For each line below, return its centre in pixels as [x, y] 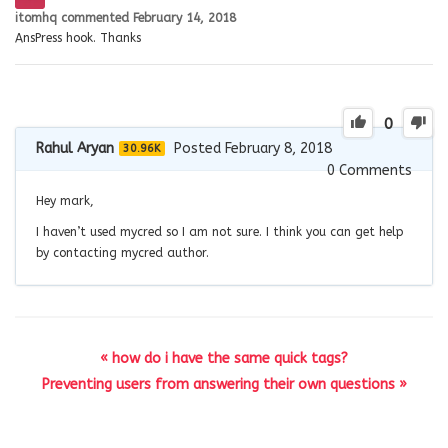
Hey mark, [65, 201]
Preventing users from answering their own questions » [224, 385]
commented [97, 18]
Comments [373, 171]
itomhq [36, 18]
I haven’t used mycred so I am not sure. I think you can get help [220, 232]
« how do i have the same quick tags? [224, 359]
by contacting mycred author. [122, 253]
